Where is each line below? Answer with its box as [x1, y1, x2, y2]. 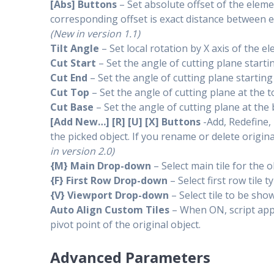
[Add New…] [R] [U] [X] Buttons [50, 115, 201, 129]
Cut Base [50, 100, 97, 114]
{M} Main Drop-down [50, 159, 154, 173]
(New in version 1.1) [50, 27, 141, 41]
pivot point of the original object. [50, 218, 201, 232]
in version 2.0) [50, 144, 115, 158]
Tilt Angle [50, 42, 102, 56]
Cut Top [50, 86, 92, 100]
